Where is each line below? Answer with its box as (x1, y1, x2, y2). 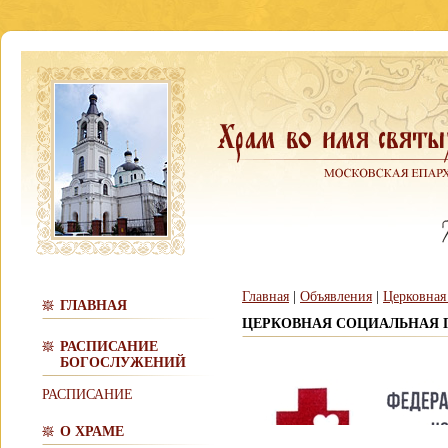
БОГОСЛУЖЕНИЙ (60, 355, 186, 370)
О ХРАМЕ (60, 424, 124, 439)
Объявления (300, 289, 372, 304)
